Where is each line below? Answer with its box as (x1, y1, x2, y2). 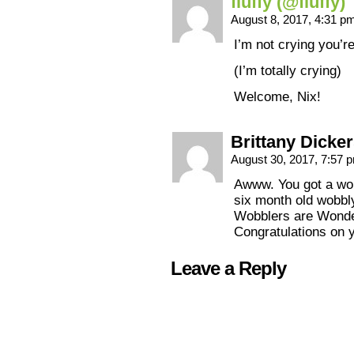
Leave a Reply (171, 258, 286, 279)
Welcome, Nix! (234, 89, 321, 104)
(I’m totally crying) (234, 63, 341, 78)
